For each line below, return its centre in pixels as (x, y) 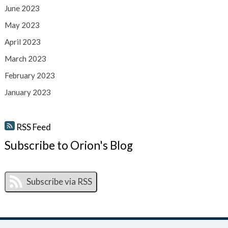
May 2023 (22, 25)
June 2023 (22, 8)
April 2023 (22, 42)
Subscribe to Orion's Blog (68, 145)
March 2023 (25, 59)
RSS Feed (33, 127)
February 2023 (30, 76)
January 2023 (27, 92)
